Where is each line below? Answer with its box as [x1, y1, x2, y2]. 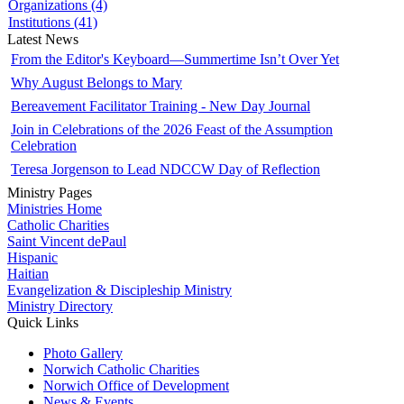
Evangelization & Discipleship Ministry [7, 281, 232, 298]
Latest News [7, 31, 78, 47]
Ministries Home [7, 200, 102, 216]
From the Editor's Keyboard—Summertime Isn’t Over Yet [11, 50, 339, 67]
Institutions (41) [8, 14, 97, 30]
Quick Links [7, 314, 78, 330]
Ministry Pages [7, 184, 92, 200]
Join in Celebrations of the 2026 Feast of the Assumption [11, 121, 333, 137]
